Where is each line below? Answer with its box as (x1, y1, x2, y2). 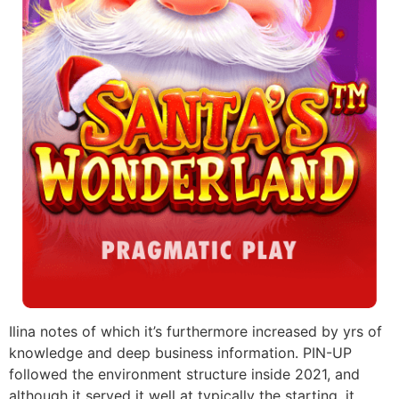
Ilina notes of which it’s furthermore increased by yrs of (9, 322, 382, 341)
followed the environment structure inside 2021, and (9, 365, 360, 384)
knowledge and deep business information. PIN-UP (9, 344, 352, 362)
